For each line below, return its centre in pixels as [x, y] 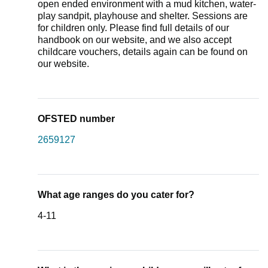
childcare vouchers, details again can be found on [143, 52]
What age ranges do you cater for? [116, 195]
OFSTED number [76, 119]
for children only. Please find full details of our [133, 28]
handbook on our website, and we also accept [135, 40]
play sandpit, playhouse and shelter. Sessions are [143, 16]
